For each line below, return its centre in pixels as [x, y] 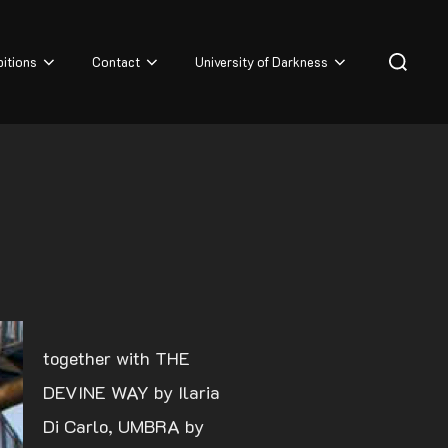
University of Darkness [262, 62]
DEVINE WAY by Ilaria [131, 392]
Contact [116, 62]
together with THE [116, 358]
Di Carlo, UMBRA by [123, 426]
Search [404, 48]
